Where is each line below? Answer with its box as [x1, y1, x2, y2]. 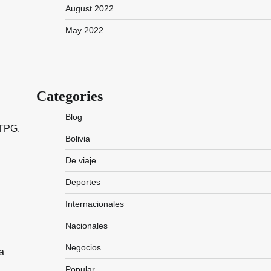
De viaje [65, 155, 96, 165]
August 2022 [65, 4, 114, 13]
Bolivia [65, 134, 90, 143]
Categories [36, 88, 103, 104]
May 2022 [65, 25, 103, 35]
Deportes [65, 177, 100, 187]
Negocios [65, 243, 101, 252]
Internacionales [65, 199, 124, 209]
